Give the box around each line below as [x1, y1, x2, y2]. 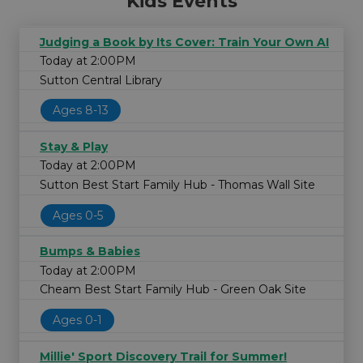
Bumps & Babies [40, 244, 140, 259]
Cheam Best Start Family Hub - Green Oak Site [40, 282, 306, 297]
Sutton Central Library [40, 72, 162, 88]
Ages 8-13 [53, 103, 109, 118]
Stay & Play [40, 139, 108, 154]
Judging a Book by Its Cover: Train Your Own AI [40, 34, 329, 49]
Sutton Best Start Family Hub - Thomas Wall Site [40, 177, 315, 193]
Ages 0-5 [53, 207, 103, 223]
